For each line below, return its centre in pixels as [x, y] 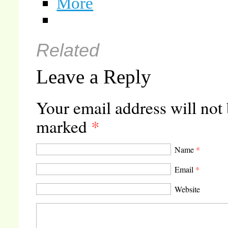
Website [188, 189]
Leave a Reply [94, 77]
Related [68, 51]
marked [64, 126]
